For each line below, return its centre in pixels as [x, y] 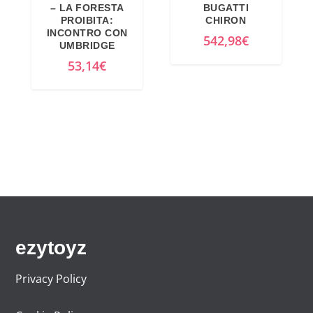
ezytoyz [51, 248]
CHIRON [226, 21]
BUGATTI [226, 8]
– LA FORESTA [87, 8]
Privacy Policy [51, 279]
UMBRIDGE [87, 46]
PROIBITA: [87, 21]
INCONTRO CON [87, 33]
